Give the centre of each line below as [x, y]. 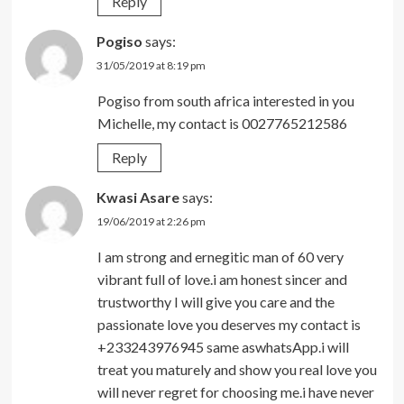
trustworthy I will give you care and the [216, 301]
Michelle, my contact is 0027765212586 [222, 123]
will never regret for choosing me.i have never [235, 391]
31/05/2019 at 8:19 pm [151, 65]
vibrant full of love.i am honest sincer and [222, 279]
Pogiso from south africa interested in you [225, 100]
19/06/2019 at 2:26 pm [151, 221]
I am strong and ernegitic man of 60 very [220, 256]
